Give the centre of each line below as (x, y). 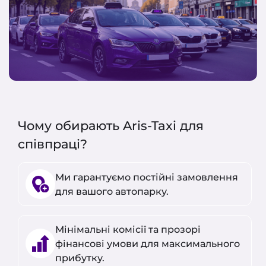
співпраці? (53, 144)
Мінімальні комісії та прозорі (128, 229)
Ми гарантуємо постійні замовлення (147, 177)
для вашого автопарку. (112, 191)
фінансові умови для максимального (148, 243)
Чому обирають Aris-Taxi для (111, 125)
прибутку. (80, 257)
